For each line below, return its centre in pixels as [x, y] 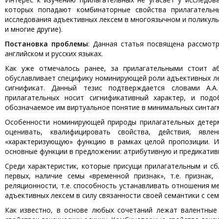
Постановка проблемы [47, 44]
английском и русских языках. [54, 54]
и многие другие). [34, 29]
